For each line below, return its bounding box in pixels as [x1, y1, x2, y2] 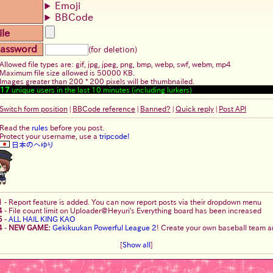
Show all [122, 241, 151, 249]
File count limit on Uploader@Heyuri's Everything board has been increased [9, 207, 261, 214]
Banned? [140, 105, 171, 113]
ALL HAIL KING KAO [9, 215, 76, 223]
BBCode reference [72, 105, 135, 113]
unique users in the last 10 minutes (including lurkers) [10, 86, 193, 94]
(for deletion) [88, 46, 137, 54]
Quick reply [175, 105, 214, 113]
